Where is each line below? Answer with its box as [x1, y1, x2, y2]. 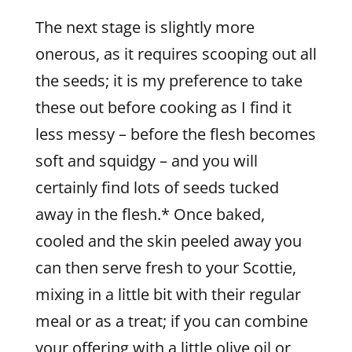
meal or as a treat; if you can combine [35, 310, 308, 332]
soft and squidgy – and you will [35, 150, 258, 171]
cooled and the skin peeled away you [35, 230, 302, 251]
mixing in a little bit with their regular [35, 284, 301, 305]
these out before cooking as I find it [35, 97, 291, 118]
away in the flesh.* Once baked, [35, 203, 265, 225]
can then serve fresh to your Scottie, [35, 257, 296, 278]
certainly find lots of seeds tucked [35, 177, 279, 198]
